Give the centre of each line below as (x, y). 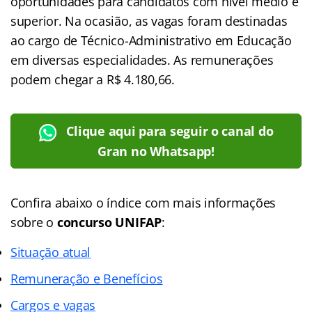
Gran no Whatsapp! (156, 151)
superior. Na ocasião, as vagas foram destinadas (149, 21)
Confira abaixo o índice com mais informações (143, 202)
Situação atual (51, 252)
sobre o (34, 222)
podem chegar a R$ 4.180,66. (93, 79)
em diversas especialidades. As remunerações (142, 60)
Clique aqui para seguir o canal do (170, 131)
